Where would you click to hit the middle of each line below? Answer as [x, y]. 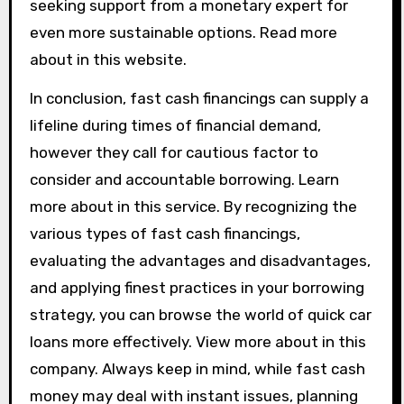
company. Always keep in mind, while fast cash [197, 369]
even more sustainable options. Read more [183, 32]
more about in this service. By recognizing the [193, 207]
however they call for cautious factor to [174, 152]
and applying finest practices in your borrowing [197, 288]
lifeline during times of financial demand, [175, 125]
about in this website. [108, 60]
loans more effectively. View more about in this [197, 342]
